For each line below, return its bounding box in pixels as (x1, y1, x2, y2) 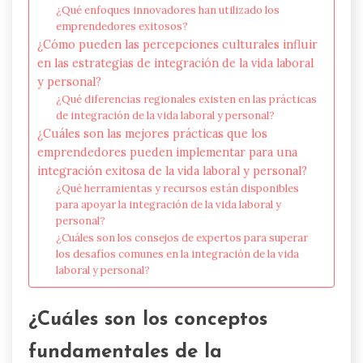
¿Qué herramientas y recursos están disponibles (55, 181, 299, 195)
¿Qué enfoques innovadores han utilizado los (55, 2, 280, 17)
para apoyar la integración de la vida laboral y (55, 197, 281, 211)
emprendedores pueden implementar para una (37, 143, 297, 160)
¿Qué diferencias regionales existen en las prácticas (55, 92, 317, 106)
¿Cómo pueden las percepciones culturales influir (37, 36, 318, 52)
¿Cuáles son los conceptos (28, 310, 267, 330)
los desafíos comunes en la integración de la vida (55, 246, 299, 261)
